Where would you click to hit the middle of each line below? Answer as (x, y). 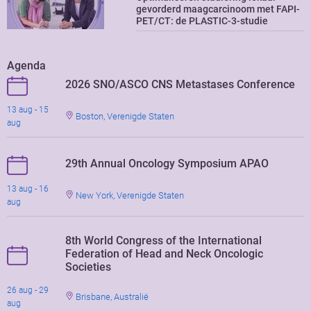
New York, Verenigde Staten (129, 195)
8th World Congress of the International (164, 240)
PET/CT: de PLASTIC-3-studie (202, 21)
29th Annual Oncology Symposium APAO (167, 163)
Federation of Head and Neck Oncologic (165, 253)
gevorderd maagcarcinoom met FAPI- (218, 9)
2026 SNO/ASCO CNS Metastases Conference (180, 84)
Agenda (26, 65)
